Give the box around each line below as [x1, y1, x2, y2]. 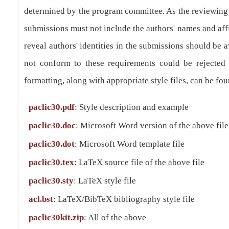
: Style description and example [75, 102, 189, 112]
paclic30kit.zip [29, 213, 84, 222]
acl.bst [29, 194, 53, 204]
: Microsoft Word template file [75, 139, 185, 149]
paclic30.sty [29, 176, 74, 186]
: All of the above [84, 213, 146, 222]
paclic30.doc [29, 121, 76, 130]
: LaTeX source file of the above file [74, 157, 204, 167]
